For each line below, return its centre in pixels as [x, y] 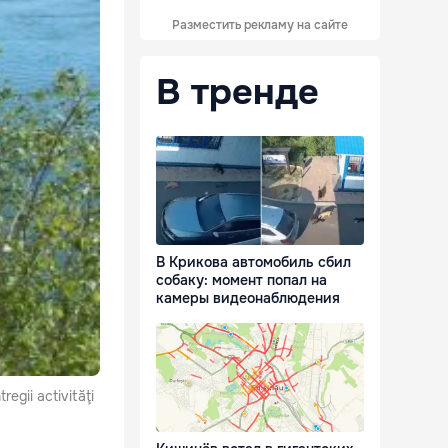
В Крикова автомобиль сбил [253, 262]
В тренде [237, 92]
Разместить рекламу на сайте [260, 25]
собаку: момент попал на [241, 280]
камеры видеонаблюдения [248, 298]
